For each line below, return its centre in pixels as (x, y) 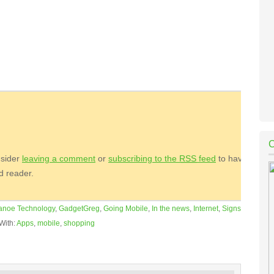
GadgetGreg (79, 209)
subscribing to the (144, 158)
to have (231, 158)
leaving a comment (59, 158)
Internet (206, 209)
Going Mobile (126, 209)
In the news (171, 209)
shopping (79, 223)
